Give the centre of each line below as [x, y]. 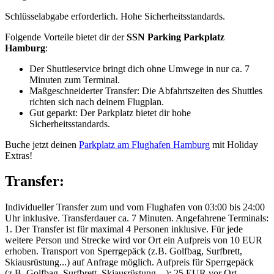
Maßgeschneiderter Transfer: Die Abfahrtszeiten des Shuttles [146, 91]
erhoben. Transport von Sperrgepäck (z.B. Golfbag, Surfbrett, [124, 251]
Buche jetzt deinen [42, 144]
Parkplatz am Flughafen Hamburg [144, 144]
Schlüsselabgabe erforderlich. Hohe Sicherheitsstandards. [115, 16]
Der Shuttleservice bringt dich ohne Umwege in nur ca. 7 [139, 68]
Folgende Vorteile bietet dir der [66, 37]
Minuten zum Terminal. [75, 80]
